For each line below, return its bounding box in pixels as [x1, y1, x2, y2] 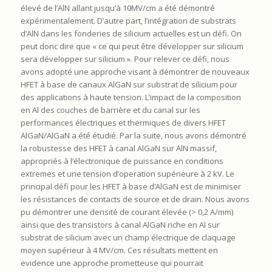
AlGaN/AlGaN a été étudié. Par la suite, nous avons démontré [20, 130, 246, 141]
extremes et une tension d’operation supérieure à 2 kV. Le [20, 168, 234, 180]
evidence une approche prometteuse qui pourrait [20, 257, 203, 269]
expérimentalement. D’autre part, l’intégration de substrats [20, 15, 236, 27]
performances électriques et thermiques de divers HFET [20, 117, 226, 129]
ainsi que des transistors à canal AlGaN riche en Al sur [20, 219, 220, 231]
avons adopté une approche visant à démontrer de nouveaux [20, 66, 250, 78]
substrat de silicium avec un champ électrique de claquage [20, 232, 236, 243]
